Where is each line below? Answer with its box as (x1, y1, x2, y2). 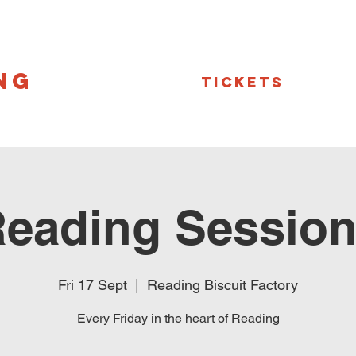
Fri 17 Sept (58, 277, 127, 293)
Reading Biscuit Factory (147, 277, 298, 293)
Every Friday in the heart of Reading (76, 311, 280, 326)
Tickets (201, 73, 284, 91)
